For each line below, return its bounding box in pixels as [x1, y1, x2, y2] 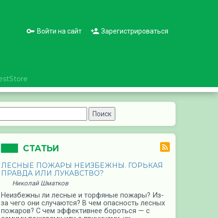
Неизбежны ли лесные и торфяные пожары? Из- [1, 190, 164, 200]
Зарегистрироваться [101, 27, 168, 35]
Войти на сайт [37, 27, 82, 35]
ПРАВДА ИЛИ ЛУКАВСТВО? [1, 169, 104, 177]
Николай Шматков [12, 179, 69, 187]
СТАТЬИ [23, 143, 59, 153]
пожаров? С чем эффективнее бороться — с [1, 206, 150, 215]
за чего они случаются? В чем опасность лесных [1, 198, 165, 207]
